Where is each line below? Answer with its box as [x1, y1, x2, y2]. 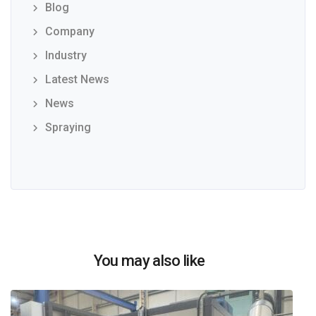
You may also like [93, 251, 205, 269]
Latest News [45, 72, 109, 86]
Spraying [45, 120, 91, 134]
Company [45, 24, 95, 38]
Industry [45, 48, 87, 62]
